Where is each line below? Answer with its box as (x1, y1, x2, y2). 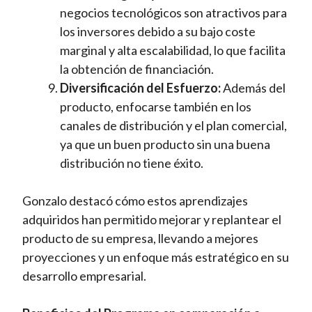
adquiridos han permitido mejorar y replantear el (22, 212, 282, 228)
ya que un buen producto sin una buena (60, 136, 271, 153)
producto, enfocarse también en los (60, 99, 252, 115)
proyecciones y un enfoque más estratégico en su (22, 249, 290, 265)
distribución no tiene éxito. (60, 155, 204, 171)
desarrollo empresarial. (22, 268, 147, 284)
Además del (221, 80, 286, 96)
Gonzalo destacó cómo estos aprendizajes (22, 193, 249, 209)
